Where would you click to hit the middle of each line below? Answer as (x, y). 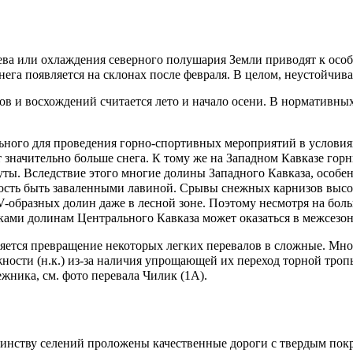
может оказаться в (251, 217)
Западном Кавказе (275, 158)
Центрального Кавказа (138, 217)
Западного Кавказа (260, 173)
